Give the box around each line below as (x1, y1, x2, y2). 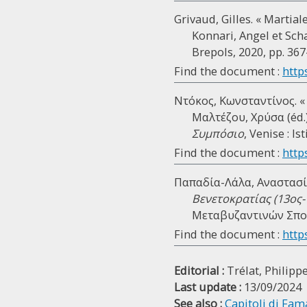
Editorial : (174, 262, 224, 278)
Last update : (174, 279, 241, 295)
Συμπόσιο (192, 125, 244, 141)
